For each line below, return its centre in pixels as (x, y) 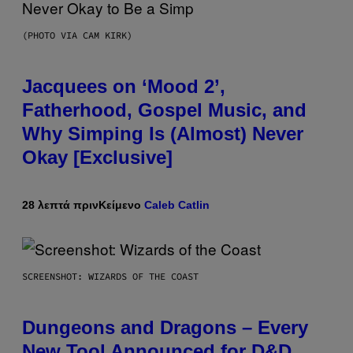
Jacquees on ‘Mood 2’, (124, 86)
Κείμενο (121, 204)
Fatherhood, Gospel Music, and (164, 110)
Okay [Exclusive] (97, 157)
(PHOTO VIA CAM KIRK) (77, 35)
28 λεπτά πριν (60, 204)
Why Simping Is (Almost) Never (163, 133)
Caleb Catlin (177, 204)
